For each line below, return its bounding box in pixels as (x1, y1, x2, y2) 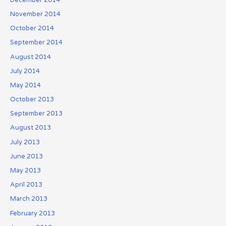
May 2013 (10, 166, 41, 175)
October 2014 (10, 24, 54, 33)
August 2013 (10, 124, 51, 132)
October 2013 (10, 95, 54, 104)
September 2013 (10, 109, 63, 118)
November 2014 (10, 10, 61, 18)
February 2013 (10, 209, 55, 217)
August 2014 (10, 52, 51, 61)
